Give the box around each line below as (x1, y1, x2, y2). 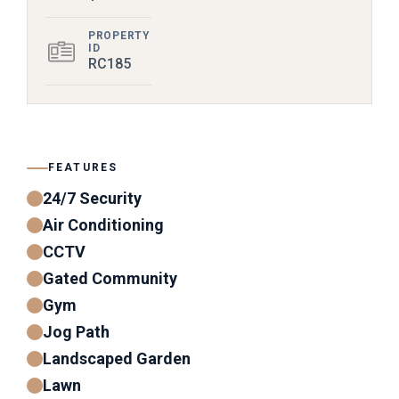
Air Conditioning (43, 216, 164, 234)
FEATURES (48, 161, 118, 174)
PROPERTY (88, 29, 151, 42)
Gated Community (43, 269, 177, 288)
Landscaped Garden (43, 349, 191, 368)
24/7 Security (43, 189, 142, 208)
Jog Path (43, 322, 110, 341)
